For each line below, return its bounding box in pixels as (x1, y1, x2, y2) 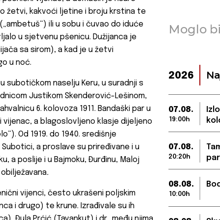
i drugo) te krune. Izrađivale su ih (15, 202, 135, 211)
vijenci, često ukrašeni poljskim (20, 189, 136, 198)
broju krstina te (88, 7, 146, 16)
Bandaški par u (98, 105, 151, 113)
